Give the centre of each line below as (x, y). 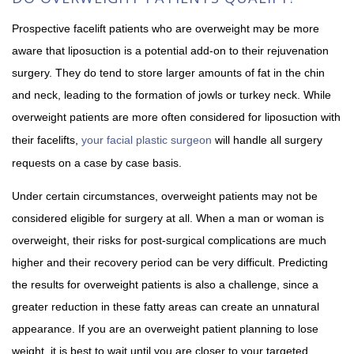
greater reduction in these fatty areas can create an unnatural (166, 306)
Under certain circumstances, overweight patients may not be (165, 196)
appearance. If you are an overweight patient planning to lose (165, 328)
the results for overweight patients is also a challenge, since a (165, 284)
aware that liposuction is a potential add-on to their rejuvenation (170, 50)
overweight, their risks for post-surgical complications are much (169, 240)
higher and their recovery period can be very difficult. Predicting (170, 262)
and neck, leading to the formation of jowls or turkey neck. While (171, 94)
